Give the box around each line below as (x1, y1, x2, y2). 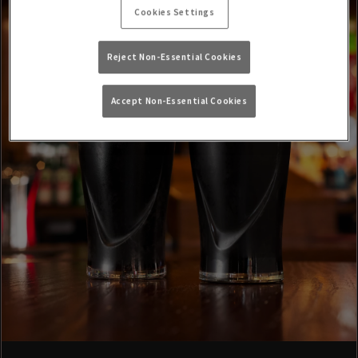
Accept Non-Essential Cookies (110, 95, 248, 107)
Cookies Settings (134, 6, 215, 18)
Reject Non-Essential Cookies (107, 50, 242, 62)
